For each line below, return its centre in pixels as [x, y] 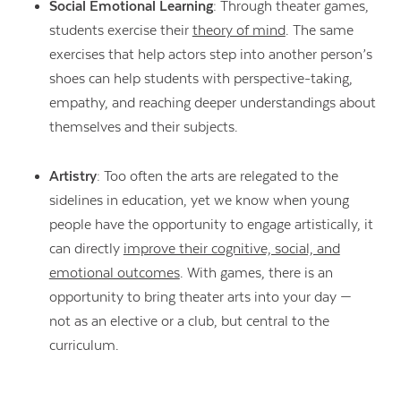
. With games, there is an [256, 273]
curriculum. [84, 345]
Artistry [73, 176]
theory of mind [239, 31]
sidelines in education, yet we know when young [199, 200]
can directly [86, 248]
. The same [319, 31]
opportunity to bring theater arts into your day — [200, 297]
